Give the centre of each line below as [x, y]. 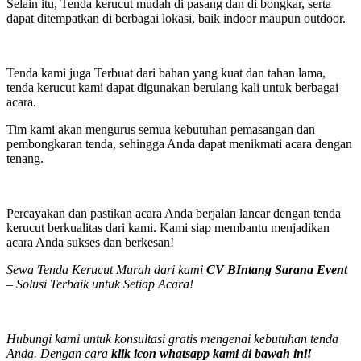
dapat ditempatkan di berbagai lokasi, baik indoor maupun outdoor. [176, 18]
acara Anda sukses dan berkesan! [90, 242]
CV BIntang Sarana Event [277, 269]
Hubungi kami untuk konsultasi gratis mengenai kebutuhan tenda [172, 338]
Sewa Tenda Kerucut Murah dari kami [106, 269]
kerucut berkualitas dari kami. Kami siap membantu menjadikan [168, 227]
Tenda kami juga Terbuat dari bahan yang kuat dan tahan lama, [166, 73]
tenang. [25, 158]
